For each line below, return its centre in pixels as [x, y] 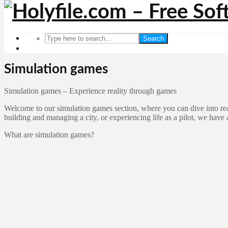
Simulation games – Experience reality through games [90, 91]
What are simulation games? [49, 134]
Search [153, 38]
